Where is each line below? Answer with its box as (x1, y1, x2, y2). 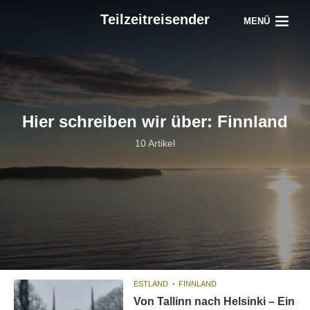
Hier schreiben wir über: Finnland (22, 112, 288, 131)
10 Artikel (135, 138, 175, 149)
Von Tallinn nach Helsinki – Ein (134, 295, 295, 307)
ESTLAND (134, 280, 169, 288)
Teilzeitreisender (100, 12, 210, 27)
